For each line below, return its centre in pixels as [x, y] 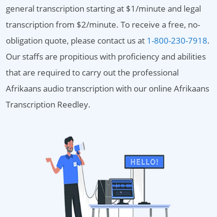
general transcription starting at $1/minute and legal [103, 8]
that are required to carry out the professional [92, 72]
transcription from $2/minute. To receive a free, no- [103, 24]
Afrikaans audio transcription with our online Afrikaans [108, 88]
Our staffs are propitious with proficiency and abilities [106, 56]
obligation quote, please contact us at [76, 40]
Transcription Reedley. [48, 104]
